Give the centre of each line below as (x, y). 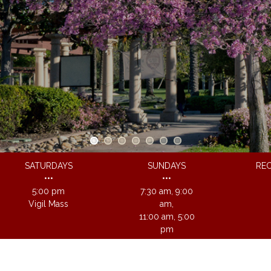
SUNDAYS (167, 166)
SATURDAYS (48, 166)
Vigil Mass (49, 204)
